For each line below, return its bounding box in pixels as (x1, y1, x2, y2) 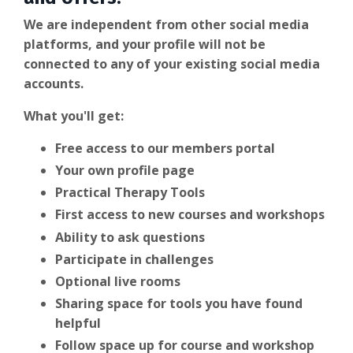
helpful (55, 314, 101, 333)
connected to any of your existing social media (24, 54, 320, 72)
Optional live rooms (55, 272, 180, 290)
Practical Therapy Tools (55, 184, 205, 202)
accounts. (24, 74, 84, 92)
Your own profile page (55, 161, 195, 179)
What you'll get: (24, 106, 124, 124)
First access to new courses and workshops (55, 206, 325, 224)
